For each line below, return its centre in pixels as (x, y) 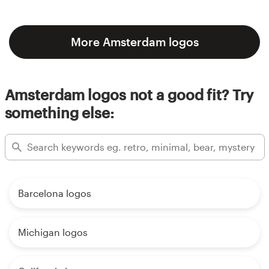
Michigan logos (53, 232)
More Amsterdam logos (134, 41)
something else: (59, 112)
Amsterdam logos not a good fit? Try (129, 94)
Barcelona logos (55, 193)
